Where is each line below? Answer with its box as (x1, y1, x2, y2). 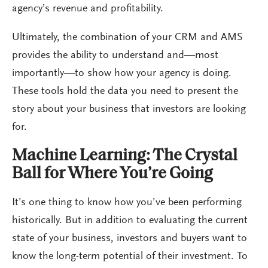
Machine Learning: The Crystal (12, 147, 237, 165)
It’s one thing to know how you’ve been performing (12, 197, 242, 208)
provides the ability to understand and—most (12, 50, 218, 61)
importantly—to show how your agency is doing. (12, 68, 232, 79)
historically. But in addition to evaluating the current (12, 215, 248, 226)
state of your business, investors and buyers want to (12, 233, 247, 244)
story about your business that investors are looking (12, 103, 246, 115)
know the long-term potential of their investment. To (12, 251, 248, 262)
